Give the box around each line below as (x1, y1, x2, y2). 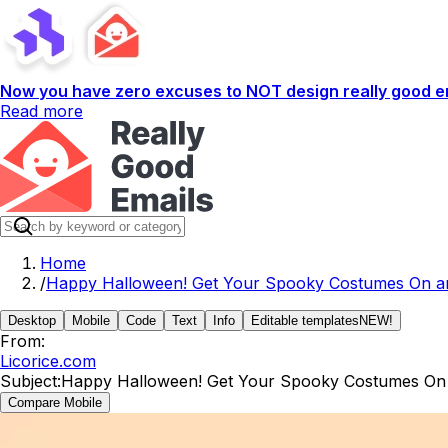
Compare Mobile (8, 395, 102, 410)
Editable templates (251, 313, 359, 328)
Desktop (8, 313, 56, 328)
